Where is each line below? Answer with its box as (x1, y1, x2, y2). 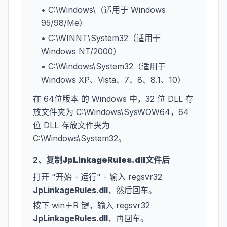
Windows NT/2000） (41, 46, 121, 56)
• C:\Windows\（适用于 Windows (41, 5, 166, 15)
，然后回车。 (108, 185, 157, 195)
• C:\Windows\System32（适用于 (41, 61, 166, 71)
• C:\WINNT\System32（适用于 (41, 33, 161, 43)
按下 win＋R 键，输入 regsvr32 (33, 200, 150, 210)
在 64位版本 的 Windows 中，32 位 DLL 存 (33, 94, 194, 104)
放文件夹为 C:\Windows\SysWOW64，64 (33, 107, 189, 117)
